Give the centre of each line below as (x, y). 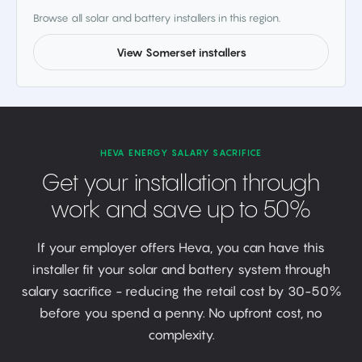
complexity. (181, 335)
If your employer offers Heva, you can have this (181, 247)
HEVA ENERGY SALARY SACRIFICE (181, 153)
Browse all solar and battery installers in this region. (157, 18)
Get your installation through (181, 184)
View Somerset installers (181, 52)
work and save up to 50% (181, 210)
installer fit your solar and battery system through (181, 269)
